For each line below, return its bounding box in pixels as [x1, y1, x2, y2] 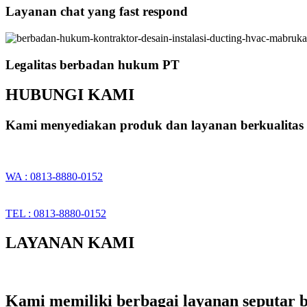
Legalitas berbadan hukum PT [5, 57, 180, 72]
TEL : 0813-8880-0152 [5, 208, 106, 220]
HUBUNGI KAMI [5, 86, 134, 104]
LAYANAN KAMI [5, 233, 134, 251]
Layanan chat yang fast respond [5, 4, 188, 19]
